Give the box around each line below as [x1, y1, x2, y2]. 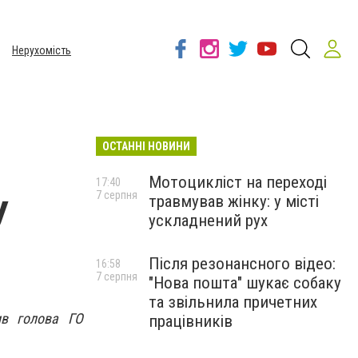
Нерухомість [12, 44, 71, 57]
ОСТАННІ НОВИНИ [102, 140, 190, 153]
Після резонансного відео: [149, 254, 336, 273]
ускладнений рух [149, 211, 268, 230]
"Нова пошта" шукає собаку [149, 273, 341, 292]
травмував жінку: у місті [149, 192, 319, 211]
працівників [149, 312, 233, 331]
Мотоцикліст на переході [149, 173, 327, 192]
